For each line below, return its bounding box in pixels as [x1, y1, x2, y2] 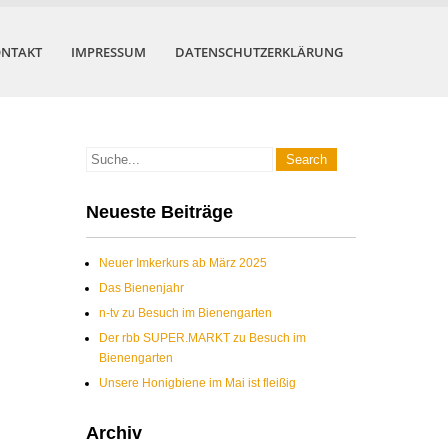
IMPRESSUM [71, 43, 146, 61]
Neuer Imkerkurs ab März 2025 [99, 256, 267, 270]
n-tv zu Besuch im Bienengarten [99, 306, 272, 320]
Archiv [86, 423, 142, 443]
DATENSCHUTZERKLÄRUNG [175, 43, 343, 61]
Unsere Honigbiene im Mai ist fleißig [99, 376, 296, 390]
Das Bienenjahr [99, 281, 184, 295]
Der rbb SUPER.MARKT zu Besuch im [99, 331, 306, 345]
